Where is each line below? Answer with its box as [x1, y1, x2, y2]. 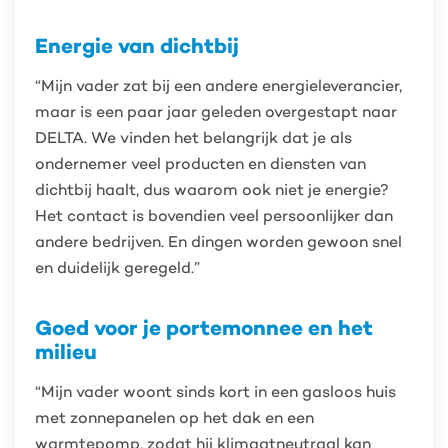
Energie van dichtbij [35, 32, 239, 59]
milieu [35, 338, 97, 365]
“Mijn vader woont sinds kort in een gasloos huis [35, 382, 396, 401]
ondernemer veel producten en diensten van [35, 154, 366, 173]
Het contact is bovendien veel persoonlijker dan [35, 206, 393, 225]
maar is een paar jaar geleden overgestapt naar [35, 102, 397, 121]
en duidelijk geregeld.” [35, 258, 200, 277]
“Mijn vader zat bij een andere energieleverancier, [35, 76, 402, 95]
